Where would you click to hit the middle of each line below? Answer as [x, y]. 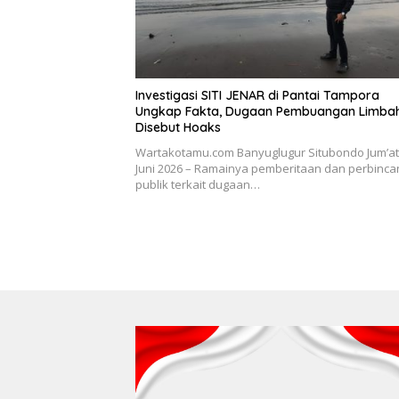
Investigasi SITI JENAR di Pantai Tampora [257, 96]
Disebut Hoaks [178, 128]
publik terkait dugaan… [198, 185]
